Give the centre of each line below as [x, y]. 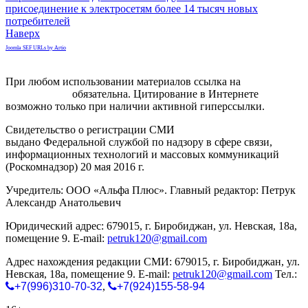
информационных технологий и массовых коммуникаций [142, 154]
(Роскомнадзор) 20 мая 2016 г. [75, 166]
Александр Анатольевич [63, 202]
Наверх [23, 33]
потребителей [38, 21]
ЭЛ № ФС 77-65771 [223, 129]
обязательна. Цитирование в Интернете [164, 93]
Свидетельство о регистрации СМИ [91, 129]
